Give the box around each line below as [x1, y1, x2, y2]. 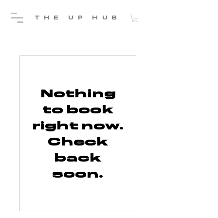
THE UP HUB [34, 14, 121, 21]
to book [42, 102, 114, 116]
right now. [32, 118, 124, 132]
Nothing [40, 86, 116, 100]
